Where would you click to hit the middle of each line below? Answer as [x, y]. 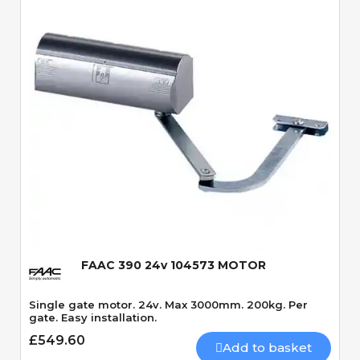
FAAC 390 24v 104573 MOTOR [174, 265]
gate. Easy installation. [93, 317]
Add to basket [267, 347]
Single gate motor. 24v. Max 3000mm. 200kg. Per [168, 304]
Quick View [180, 193]
